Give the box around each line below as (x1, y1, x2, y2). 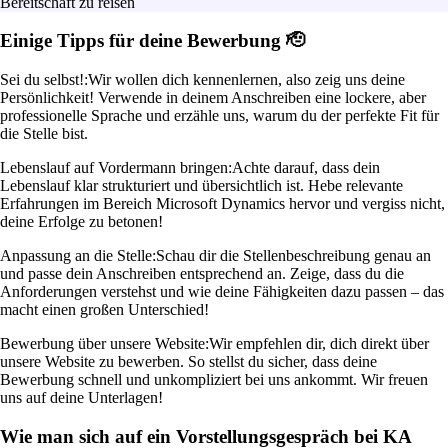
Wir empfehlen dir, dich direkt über (209, 335, 429, 353)
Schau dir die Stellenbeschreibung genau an (156, 247, 431, 265)
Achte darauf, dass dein (232, 159, 380, 177)
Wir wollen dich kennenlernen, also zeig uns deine (88, 71, 405, 89)
